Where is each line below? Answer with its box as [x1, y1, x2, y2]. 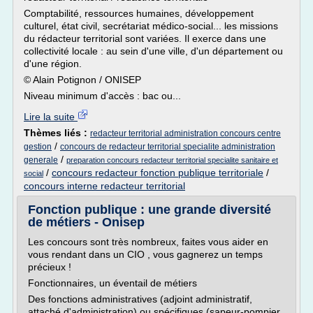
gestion [24, 142, 52, 152]
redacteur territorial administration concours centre [90, 129, 281, 138]
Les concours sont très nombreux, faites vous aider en [28, 236, 268, 247]
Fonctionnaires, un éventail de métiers [28, 277, 197, 289]
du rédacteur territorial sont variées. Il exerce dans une [24, 33, 266, 44]
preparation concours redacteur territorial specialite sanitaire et [66, 156, 278, 164]
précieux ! [28, 261, 77, 272]
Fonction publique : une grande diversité [28, 203, 271, 217]
